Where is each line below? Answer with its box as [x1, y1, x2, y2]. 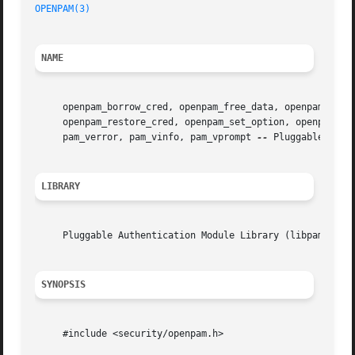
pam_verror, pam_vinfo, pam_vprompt [35, 132, 258, 143]
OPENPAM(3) [35, 3, 91, 15]
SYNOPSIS [41, 279, 86, 291]
